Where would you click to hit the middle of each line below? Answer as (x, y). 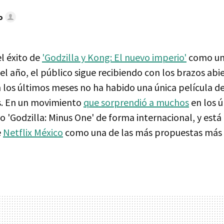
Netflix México (33, 132)
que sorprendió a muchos (136, 102)
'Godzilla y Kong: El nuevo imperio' (114, 57)
